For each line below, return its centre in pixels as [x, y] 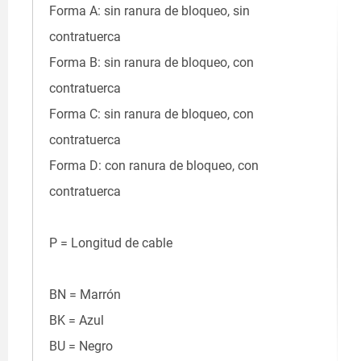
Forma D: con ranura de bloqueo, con [154, 166]
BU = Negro [81, 346]
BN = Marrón [85, 295]
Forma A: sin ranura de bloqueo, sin [149, 11]
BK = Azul [77, 321]
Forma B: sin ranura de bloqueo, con [151, 63]
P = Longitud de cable [111, 243]
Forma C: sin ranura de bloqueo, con [151, 114]
